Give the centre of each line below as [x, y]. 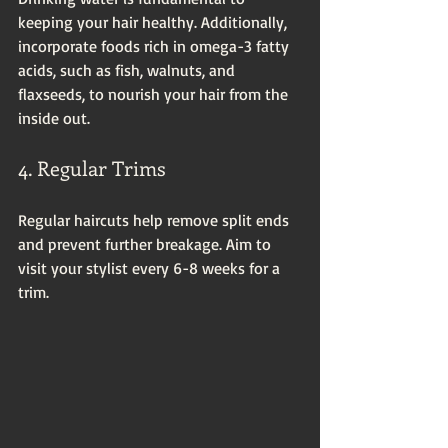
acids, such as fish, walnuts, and [128, 69]
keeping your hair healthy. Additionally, [154, 21]
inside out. [54, 117]
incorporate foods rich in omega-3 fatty [155, 45]
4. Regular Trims [92, 167]
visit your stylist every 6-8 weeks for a [151, 267]
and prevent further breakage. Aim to [146, 243]
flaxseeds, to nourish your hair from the [155, 93]
